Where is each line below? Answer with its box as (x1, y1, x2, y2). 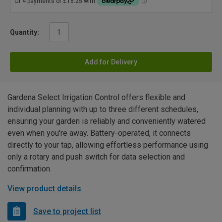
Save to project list (33, 206, 101, 216)
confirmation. (7, 164, 52, 174)
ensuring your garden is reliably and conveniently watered (7, 116, 206, 126)
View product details (7, 184, 81, 194)
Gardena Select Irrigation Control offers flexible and (7, 93, 185, 103)
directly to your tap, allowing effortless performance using (7, 140, 208, 150)
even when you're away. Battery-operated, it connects (7, 128, 191, 138)
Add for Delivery (85, 58, 137, 66)
